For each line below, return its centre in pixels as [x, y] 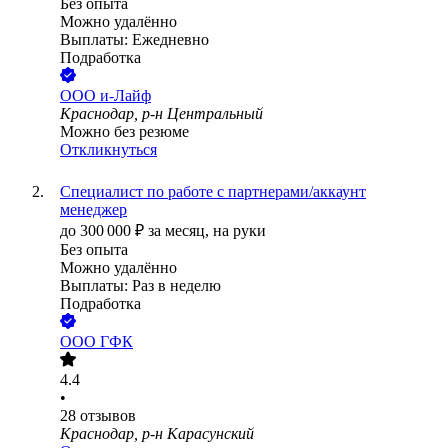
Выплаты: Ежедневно [134, 40]
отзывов [108, 416]
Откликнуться [108, 150]
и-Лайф [125, 96]
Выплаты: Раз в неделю [140, 286]
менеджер [93, 210]
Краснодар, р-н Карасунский [157, 434]
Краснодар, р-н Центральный [161, 114]
